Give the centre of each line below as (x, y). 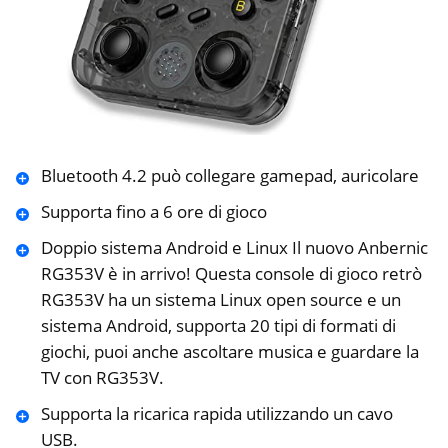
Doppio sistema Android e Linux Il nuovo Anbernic (234, 247)
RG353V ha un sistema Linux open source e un (220, 299)
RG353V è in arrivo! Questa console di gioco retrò (231, 273)
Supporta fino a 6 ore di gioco (153, 211)
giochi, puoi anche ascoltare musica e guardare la (229, 351)
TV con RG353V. (102, 377)
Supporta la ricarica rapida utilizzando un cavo (216, 413)
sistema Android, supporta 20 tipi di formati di (218, 325)
